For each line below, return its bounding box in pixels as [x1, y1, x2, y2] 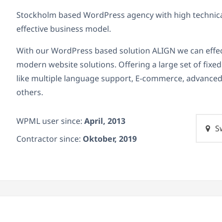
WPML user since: [16, 115, 84, 127]
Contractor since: [16, 133, 83, 145]
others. [16, 87, 43, 98]
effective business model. [16, 23, 111, 35]
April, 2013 [84, 115, 125, 127]
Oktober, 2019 [83, 133, 137, 145]
